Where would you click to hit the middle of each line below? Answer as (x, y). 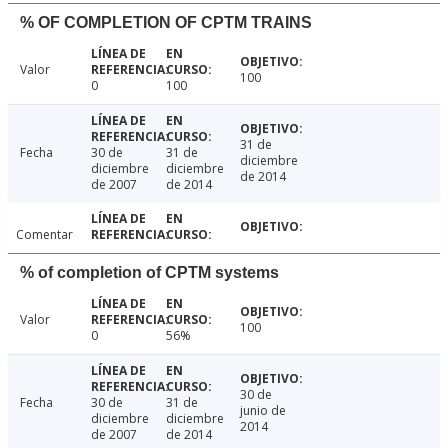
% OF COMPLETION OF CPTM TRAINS (166, 23)
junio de (263, 411)
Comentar (44, 235)
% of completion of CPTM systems (149, 273)
